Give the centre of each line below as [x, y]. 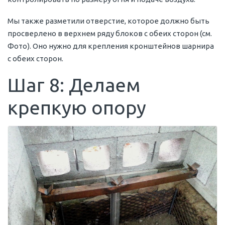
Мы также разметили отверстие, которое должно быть [108, 21]
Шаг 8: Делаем [74, 85]
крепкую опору [77, 107]
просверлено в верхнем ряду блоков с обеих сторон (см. [110, 33]
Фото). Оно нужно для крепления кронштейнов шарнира [111, 46]
